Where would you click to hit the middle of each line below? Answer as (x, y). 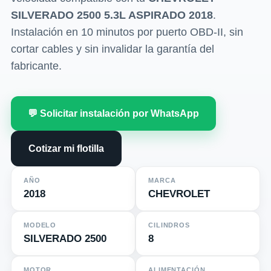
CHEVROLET (179, 194)
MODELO (40, 225)
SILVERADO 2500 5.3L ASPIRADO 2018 (112, 15)
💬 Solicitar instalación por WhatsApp (113, 114)
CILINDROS (169, 225)
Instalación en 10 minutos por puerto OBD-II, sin (127, 32)
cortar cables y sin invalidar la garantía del (112, 49)
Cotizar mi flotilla (66, 149)
